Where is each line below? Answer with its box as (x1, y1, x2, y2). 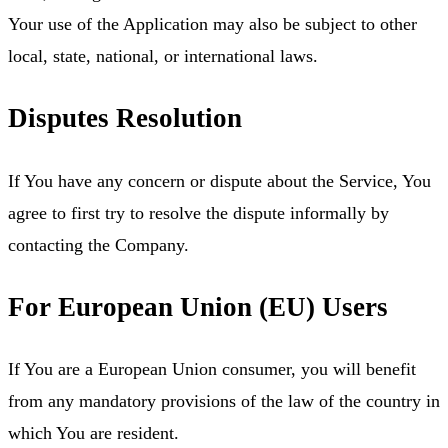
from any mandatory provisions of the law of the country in (8, 391, 440, 412)
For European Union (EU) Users (8, 291, 388, 322)
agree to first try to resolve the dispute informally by (8, 202, 389, 223)
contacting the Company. (8, 234, 189, 255)
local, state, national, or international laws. (8, 45, 318, 66)
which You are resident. (8, 423, 179, 444)
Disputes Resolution (8, 103, 242, 134)
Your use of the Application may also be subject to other (8, 13, 417, 34)
